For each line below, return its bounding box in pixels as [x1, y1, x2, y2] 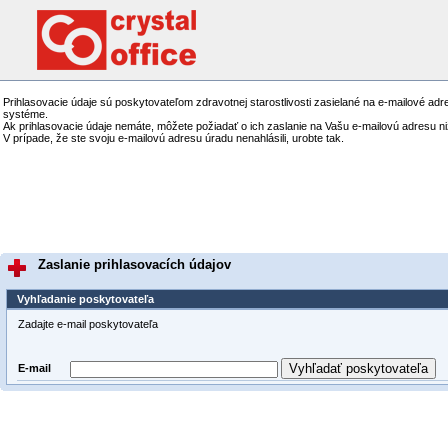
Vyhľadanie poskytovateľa [17, 293, 154, 305]
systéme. [3, 108, 48, 120]
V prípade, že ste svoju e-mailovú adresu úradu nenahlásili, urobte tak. [3, 132, 344, 144]
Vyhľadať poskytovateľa [289, 361, 428, 376]
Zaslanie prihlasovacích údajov [38, 257, 231, 272]
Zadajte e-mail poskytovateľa [18, 318, 158, 330]
